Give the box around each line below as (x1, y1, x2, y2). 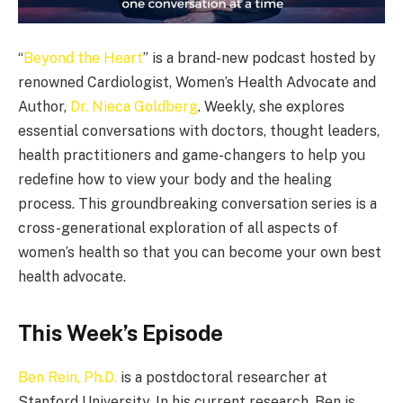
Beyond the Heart (23, 49, 143, 67)
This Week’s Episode (18, 319, 223, 345)
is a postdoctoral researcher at (117, 368, 327, 386)
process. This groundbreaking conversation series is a (18, 194, 377, 212)
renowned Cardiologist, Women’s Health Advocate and (18, 73, 376, 91)
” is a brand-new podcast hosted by (143, 49, 376, 67)
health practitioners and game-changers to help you (18, 146, 365, 164)
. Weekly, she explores (198, 97, 345, 115)
